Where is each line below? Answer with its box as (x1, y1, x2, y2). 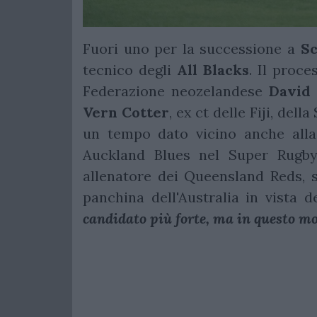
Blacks (203, 61, 250, 79)
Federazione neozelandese (83, 82, 269, 100)
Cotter (121, 103, 169, 122)
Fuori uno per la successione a (83, 40, 301, 58)
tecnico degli (83, 61, 178, 79)
